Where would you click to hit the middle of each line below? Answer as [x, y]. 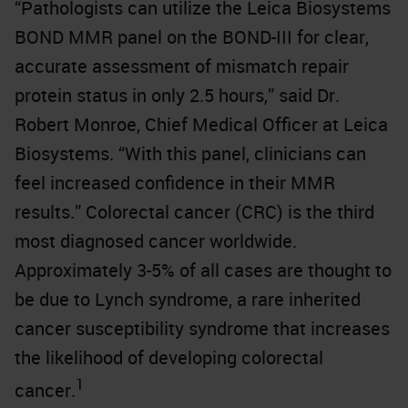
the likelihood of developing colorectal [169, 357]
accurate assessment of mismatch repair [182, 66]
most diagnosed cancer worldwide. [156, 241]
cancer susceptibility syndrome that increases [202, 328]
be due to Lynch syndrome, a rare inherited [188, 299]
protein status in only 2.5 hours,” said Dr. [177, 95]
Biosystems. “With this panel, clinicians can [190, 153]
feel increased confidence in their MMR [175, 183]
